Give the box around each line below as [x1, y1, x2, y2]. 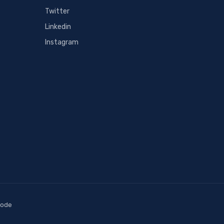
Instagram [44, 37, 78, 46]
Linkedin [44, 22, 71, 31]
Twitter [44, 6, 69, 15]
